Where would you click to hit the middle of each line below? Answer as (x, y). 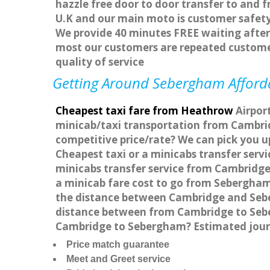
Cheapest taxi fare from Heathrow (144, 111)
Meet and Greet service (118, 259)
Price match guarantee (118, 245)
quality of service (100, 62)
